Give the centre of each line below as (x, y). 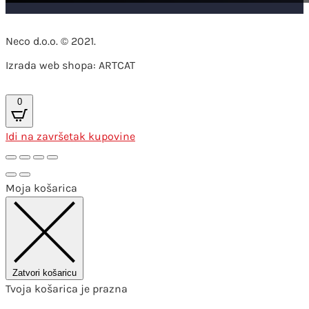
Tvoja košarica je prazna (67, 288)
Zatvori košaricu (44, 272)
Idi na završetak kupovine (70, 136)
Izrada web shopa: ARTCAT (70, 65)
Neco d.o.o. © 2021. (51, 41)
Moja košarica (41, 188)
